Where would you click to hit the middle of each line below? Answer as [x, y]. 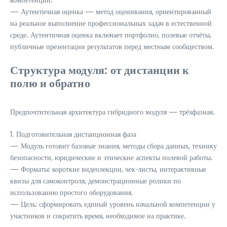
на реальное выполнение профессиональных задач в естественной [111, 23]
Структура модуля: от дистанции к [100, 69]
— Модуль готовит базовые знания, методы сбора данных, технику [113, 146]
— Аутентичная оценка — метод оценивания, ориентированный [111, 11]
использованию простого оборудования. [72, 192]
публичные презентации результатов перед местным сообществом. [112, 46]
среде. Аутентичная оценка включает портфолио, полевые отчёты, [111, 35]
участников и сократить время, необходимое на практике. [98, 216]
